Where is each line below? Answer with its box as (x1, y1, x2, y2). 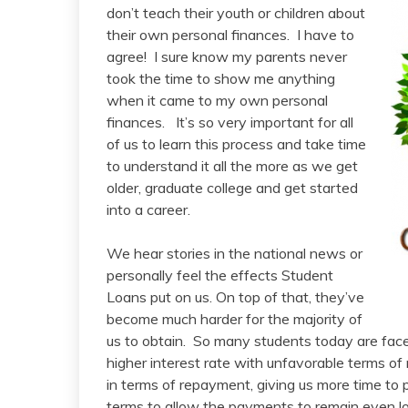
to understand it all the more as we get (107, 157, 358, 175)
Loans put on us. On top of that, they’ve (107, 288, 364, 306)
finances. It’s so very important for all (107, 113, 353, 131)
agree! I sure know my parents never (107, 47, 347, 66)
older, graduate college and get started (107, 178, 358, 197)
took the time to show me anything (107, 69, 335, 87)
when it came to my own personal (107, 91, 328, 109)
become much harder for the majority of (107, 310, 362, 328)
